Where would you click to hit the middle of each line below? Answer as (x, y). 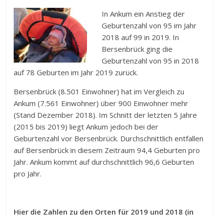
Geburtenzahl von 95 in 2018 (151, 60)
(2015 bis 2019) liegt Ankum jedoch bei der (86, 126)
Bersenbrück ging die (137, 49)
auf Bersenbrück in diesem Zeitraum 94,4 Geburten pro (107, 150)
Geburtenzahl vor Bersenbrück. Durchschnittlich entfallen (109, 138)
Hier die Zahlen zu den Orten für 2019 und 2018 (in (104, 211)
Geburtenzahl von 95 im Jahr (149, 25)
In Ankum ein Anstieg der (143, 13)
